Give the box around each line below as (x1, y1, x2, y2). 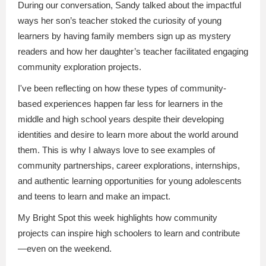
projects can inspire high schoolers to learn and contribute (18, 228, 240, 238)
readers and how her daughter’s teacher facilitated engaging (18, 46, 248, 56)
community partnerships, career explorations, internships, (18, 160, 240, 170)
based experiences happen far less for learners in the (18, 99, 223, 109)
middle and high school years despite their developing (18, 114, 224, 124)
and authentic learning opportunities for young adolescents (18, 176, 242, 186)
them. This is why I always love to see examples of (18, 145, 215, 155)
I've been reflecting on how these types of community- (18, 83, 226, 93)
